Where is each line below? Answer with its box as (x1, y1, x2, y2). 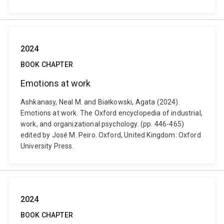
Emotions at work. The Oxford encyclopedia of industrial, (20, 109, 202, 117)
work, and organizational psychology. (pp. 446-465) (20, 120, 184, 128)
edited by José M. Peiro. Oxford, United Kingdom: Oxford (20, 131, 201, 139)
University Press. (20, 142, 74, 150)
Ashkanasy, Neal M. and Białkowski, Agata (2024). (20, 98, 180, 106)
